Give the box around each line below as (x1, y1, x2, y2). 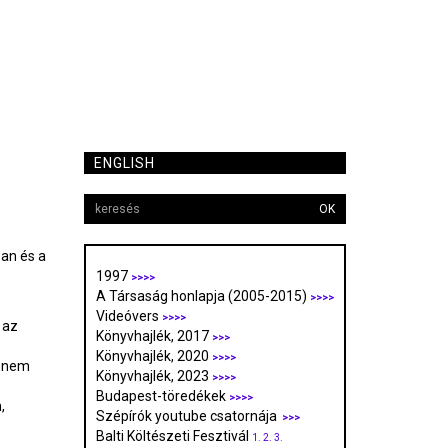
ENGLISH (93, 155, 155, 172)
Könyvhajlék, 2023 (95, 368, 212, 385)
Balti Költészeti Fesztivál (95, 428, 252, 445)
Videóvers (95, 308, 162, 325)
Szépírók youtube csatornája (95, 408, 280, 425)
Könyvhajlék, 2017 (95, 328, 212, 345)
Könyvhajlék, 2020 (95, 348, 212, 365)
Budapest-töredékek (95, 388, 229, 405)
